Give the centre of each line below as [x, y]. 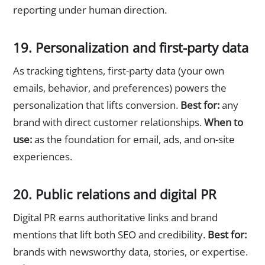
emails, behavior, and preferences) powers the [120, 88]
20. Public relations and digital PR [115, 194]
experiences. [43, 157]
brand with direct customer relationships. [109, 122]
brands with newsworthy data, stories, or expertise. [130, 252]
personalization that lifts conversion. [97, 105]
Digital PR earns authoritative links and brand [115, 218]
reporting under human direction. [90, 10]
